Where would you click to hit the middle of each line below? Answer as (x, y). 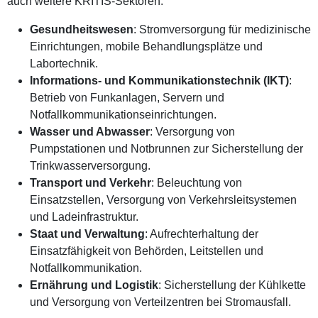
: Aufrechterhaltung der (202, 234)
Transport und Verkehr (91, 183)
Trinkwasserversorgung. (90, 166)
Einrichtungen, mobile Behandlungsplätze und (146, 46)
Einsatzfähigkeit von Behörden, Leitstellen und (147, 251)
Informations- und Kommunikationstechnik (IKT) (159, 81)
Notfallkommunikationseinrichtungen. (123, 115)
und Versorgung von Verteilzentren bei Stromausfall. (160, 302)
